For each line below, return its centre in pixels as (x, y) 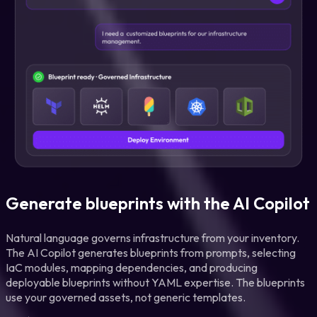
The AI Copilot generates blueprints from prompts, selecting (151, 252)
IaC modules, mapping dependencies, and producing (132, 267)
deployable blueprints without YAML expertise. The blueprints (155, 282)
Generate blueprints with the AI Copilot (158, 203)
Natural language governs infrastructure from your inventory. (152, 237)
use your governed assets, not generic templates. (126, 297)
